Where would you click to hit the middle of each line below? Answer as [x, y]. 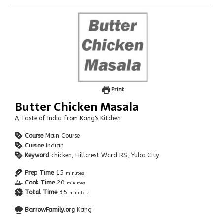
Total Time [41, 192]
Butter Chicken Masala [77, 106]
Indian [55, 145]
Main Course [63, 135]
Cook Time [40, 182]
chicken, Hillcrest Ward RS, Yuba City [105, 155]
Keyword [37, 155]
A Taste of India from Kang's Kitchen [70, 118]
